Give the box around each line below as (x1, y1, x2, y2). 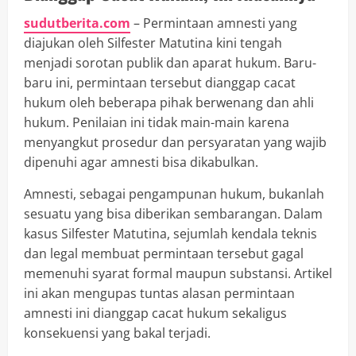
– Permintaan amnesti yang (130, 14, 297, 33)
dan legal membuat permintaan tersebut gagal (24, 245, 304, 263)
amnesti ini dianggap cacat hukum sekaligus (24, 304, 287, 323)
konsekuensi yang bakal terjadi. (24, 324, 211, 342)
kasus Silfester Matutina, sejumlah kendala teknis (24, 225, 317, 243)
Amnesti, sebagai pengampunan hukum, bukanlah (24, 185, 324, 203)
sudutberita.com (24, 14, 130, 33)
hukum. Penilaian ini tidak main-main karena (24, 114, 289, 132)
